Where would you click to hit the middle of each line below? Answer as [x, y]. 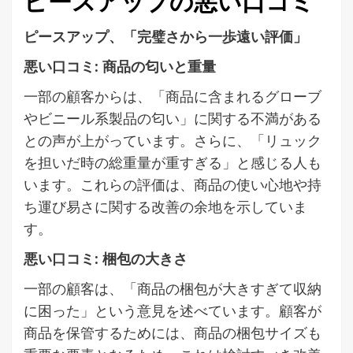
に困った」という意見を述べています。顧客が [173, 310]
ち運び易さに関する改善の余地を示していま [165, 206]
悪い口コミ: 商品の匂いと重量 [120, 66]
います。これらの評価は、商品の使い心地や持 [173, 184]
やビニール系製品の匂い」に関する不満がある [173, 118]
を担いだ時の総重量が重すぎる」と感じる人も [173, 162]
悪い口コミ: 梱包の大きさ [106, 258]
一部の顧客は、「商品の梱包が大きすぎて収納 [173, 288]
